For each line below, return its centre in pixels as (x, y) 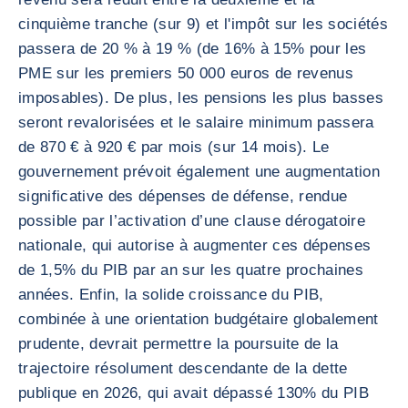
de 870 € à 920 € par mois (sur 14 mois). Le (174, 147)
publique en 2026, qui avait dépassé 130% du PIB (194, 393)
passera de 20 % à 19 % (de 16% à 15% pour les (193, 49)
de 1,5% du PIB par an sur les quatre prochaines (191, 270)
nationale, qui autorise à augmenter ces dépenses (195, 245)
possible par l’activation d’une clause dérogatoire (192, 221)
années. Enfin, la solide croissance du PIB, (171, 295)
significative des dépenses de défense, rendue (183, 196)
